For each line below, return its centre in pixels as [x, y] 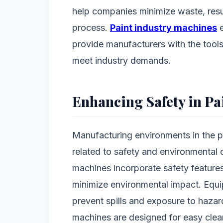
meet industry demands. [121, 61]
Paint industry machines [164, 28]
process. [91, 28]
